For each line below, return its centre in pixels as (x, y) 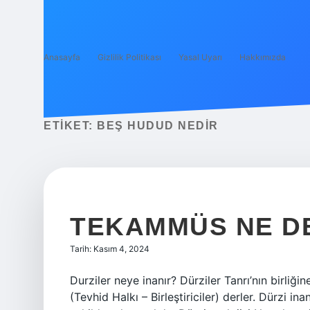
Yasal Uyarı (200, 57)
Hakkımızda (263, 57)
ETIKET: (70, 126)
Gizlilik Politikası (129, 57)
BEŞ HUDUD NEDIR (158, 126)
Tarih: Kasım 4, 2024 (110, 249)
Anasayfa (62, 57)
